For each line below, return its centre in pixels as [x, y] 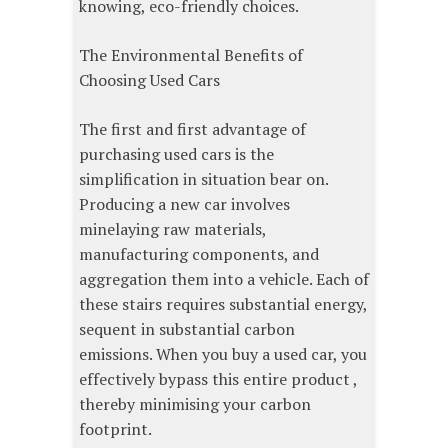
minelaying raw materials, [172, 229]
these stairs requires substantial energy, [223, 304]
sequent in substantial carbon [187, 329]
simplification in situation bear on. [203, 179]
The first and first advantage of [192, 129]
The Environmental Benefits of [191, 55]
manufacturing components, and [199, 254]
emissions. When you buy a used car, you [223, 354]
